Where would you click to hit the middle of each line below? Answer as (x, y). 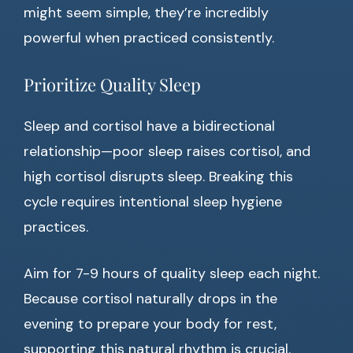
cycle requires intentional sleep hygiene (153, 202)
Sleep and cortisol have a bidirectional (149, 126)
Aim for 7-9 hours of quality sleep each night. (172, 274)
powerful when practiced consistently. (149, 38)
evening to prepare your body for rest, (150, 324)
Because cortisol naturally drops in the (150, 299)
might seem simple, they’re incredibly (146, 13)
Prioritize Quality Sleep (112, 85)
